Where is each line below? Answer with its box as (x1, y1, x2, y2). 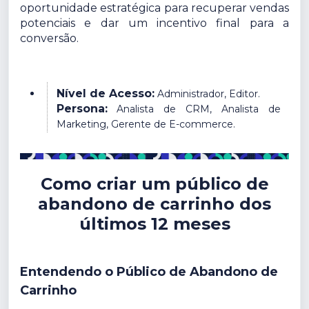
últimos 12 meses (79, 213, 230, 234)
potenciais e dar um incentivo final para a (20, 17, 289, 30)
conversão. (20, 32, 79, 45)
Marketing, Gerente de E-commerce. (56, 118, 235, 130)
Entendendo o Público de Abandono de (20, 263, 278, 279)
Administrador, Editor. (157, 88, 260, 100)
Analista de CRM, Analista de (117, 103, 281, 115)
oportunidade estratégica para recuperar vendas (20, 1, 289, 14)
